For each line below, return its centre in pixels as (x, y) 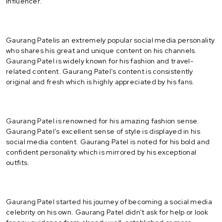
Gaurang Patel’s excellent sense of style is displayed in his (103, 131)
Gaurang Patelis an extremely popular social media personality (111, 40)
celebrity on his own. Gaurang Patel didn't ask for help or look (107, 212)
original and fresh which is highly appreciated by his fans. (100, 82)
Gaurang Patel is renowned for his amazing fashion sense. (103, 121)
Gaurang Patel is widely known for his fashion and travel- (100, 61)
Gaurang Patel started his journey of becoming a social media (109, 201)
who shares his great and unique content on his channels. (102, 50)
